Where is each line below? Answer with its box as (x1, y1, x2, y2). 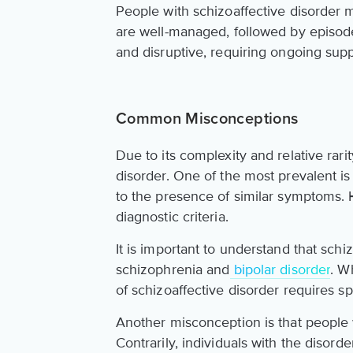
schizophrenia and (115, 261, 230, 279)
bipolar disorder (229, 261, 331, 279)
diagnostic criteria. (115, 208, 229, 226)
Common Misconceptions (115, 111, 299, 128)
